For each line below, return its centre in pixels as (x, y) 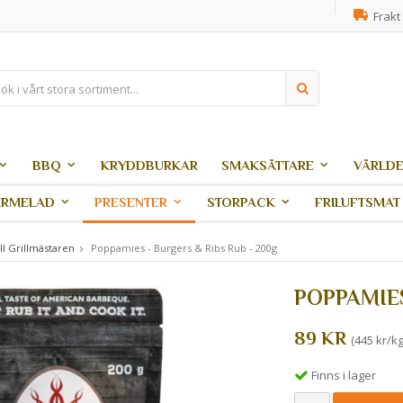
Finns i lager (343, 375)
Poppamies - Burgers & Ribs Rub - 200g (184, 248)
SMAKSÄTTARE (268, 165)
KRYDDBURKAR (149, 165)
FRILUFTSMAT (358, 202)
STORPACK (241, 202)
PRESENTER (131, 202)
